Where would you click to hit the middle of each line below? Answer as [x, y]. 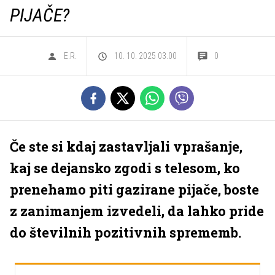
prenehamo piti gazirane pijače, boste [134, 189]
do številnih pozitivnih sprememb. [126, 232]
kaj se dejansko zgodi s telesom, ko [125, 168]
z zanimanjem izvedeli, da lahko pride [137, 211]
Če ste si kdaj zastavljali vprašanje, [126, 146]
